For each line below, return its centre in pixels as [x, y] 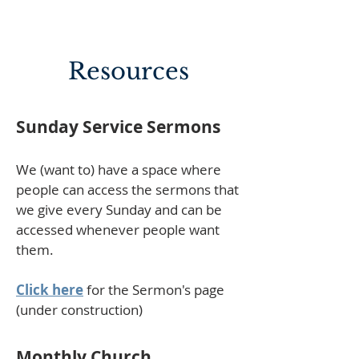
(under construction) [79, 310]
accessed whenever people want [118, 230]
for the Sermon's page [154, 290]
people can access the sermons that [127, 190]
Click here [50, 290]
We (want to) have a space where [119, 169]
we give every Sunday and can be [119, 210]
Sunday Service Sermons [118, 127]
